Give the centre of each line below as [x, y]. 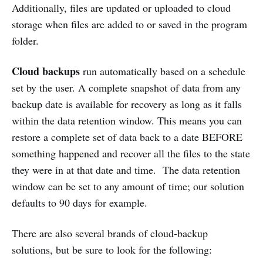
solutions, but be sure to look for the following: [112, 249]
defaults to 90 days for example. [80, 202]
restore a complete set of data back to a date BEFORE [127, 136]
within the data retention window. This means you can [127, 120]
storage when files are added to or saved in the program [129, 24]
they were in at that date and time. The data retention [126, 169]
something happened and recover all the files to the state [131, 153]
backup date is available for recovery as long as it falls [127, 104]
